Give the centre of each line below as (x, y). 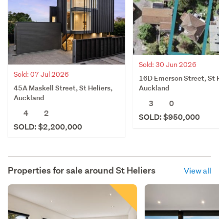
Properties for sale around (62, 170)
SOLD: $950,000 (169, 117)
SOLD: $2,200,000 (48, 127)
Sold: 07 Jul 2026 (41, 74)
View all (197, 170)
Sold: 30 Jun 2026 (168, 64)
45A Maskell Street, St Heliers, (63, 88)
